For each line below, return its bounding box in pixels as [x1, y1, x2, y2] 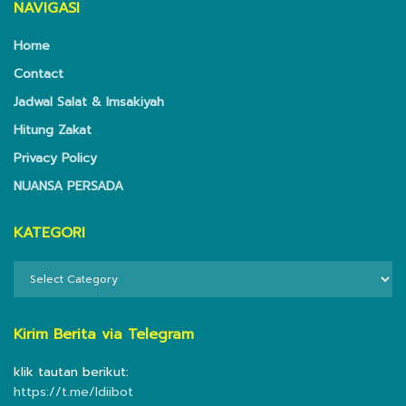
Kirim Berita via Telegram [14, 324, 194, 346]
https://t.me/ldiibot [14, 382, 133, 402]
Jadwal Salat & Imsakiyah [14, 92, 164, 112]
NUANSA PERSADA [14, 177, 123, 197]
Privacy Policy [14, 149, 97, 169]
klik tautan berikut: [14, 362, 129, 382]
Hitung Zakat [14, 121, 92, 140]
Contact [14, 64, 63, 84]
